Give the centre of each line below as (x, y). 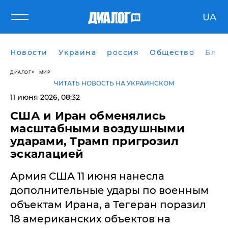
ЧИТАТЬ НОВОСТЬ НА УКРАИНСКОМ (114, 83)
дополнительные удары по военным (109, 190)
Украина (77, 52)
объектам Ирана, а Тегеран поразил (108, 205)
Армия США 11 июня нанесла (87, 176)
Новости (29, 52)
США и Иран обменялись (88, 116)
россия (123, 52)
